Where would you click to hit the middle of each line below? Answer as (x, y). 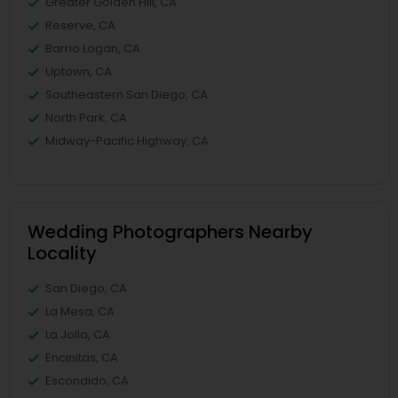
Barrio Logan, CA (93, 48)
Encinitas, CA (82, 357)
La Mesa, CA (80, 311)
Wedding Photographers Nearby (170, 231)
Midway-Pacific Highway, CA (127, 140)
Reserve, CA (80, 25)
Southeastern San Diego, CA (127, 94)
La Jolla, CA (78, 334)
